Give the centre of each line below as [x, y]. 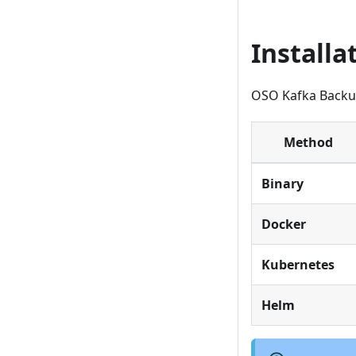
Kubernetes [298, 265]
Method [308, 143]
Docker [284, 224]
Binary [282, 184]
